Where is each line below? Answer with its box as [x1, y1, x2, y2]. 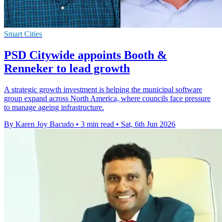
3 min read [81, 120, 114, 129]
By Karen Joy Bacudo [4, 120, 74, 129]
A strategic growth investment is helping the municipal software [4, 85, 202, 94]
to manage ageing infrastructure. [4, 103, 104, 112]
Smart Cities [4, 30, 42, 39]
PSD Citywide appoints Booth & [4, 49, 167, 62]
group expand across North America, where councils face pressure [4, 94, 211, 103]
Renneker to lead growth [4, 62, 130, 75]
